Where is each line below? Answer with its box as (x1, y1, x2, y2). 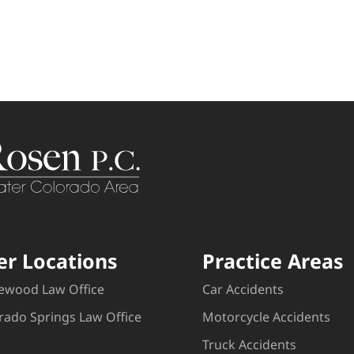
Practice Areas (202, 247, 345, 274)
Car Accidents (202, 280, 284, 298)
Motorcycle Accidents (202, 307, 331, 326)
